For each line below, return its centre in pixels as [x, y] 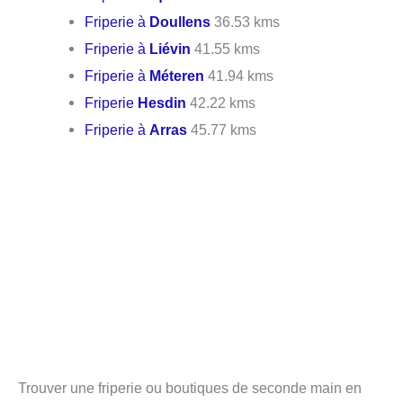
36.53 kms [246, 21]
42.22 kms [221, 102]
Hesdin [162, 102]
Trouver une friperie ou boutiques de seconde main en [190, 388]
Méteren [177, 75]
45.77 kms [222, 129]
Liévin [170, 48]
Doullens [180, 21]
